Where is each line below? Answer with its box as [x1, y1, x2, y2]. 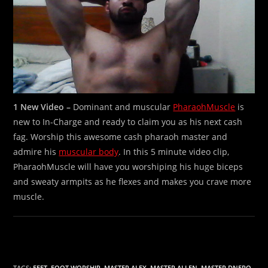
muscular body [59, 145, 119, 157]
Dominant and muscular [71, 100, 173, 112]
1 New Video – [13, 100, 71, 112]
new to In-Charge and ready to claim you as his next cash [13, 115, 243, 127]
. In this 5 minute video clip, [118, 145, 230, 157]
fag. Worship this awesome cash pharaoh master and [13, 130, 228, 142]
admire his [13, 145, 59, 157]
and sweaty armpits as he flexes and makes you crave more [13, 175, 252, 187]
